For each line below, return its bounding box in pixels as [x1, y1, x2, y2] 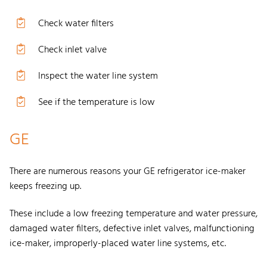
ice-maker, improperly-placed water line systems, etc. [10, 235, 228, 252]
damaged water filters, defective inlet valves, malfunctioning [10, 221, 254, 237]
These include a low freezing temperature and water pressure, [10, 206, 257, 222]
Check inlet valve [38, 42, 107, 58]
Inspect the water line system [38, 68, 158, 84]
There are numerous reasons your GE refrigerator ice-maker [10, 163, 246, 179]
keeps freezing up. [10, 178, 81, 194]
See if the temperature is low [38, 94, 155, 110]
